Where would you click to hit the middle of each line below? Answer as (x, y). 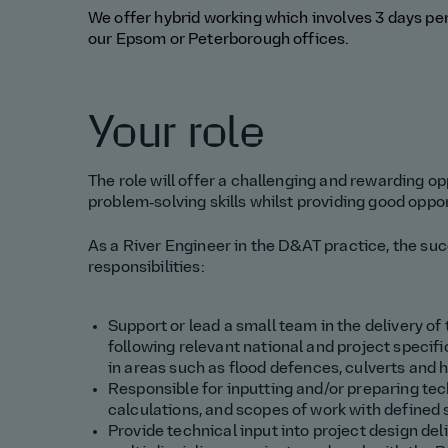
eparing (392, 390)
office (315, 40)
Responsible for (167, 390)
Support (139, 327)
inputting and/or (287, 390)
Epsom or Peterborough (204, 40)
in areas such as (168, 369)
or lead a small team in (254, 327)
